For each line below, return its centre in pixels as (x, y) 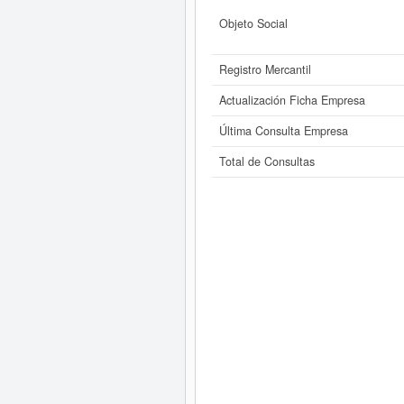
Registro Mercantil (265, 69)
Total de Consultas (266, 161)
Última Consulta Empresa (283, 131)
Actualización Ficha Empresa (292, 100)
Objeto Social (253, 23)
